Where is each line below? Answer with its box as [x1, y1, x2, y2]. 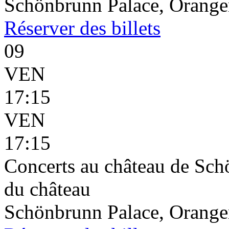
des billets [75, 17, 161, 39]
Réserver [4, 17, 75, 39]
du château [4, 178, 90, 200]
